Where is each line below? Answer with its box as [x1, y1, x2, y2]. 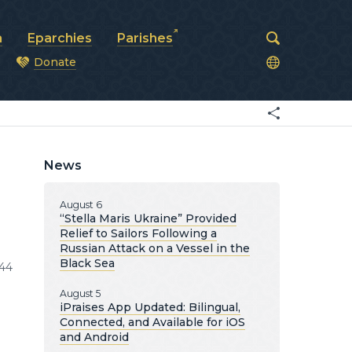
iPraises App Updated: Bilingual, [60, 300, 240, 314]
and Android [60, 330, 129, 344]
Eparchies [27, 31, 92, 46]
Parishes [117, 31, 173, 46]
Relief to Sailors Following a [60, 226, 217, 240]
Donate [34, 55, 76, 69]
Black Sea [60, 256, 115, 270]
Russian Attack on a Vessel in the [60, 241, 250, 255]
